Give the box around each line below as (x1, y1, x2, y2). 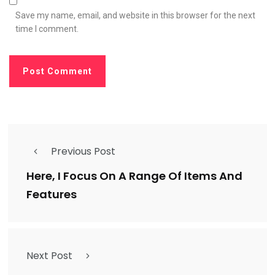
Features (26, 186, 77, 202)
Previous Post (51, 144, 115, 158)
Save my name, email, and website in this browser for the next (15, 10, 255, 20)
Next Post (26, 248, 72, 263)
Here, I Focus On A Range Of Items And (26, 168, 242, 184)
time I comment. (15, 23, 79, 34)
